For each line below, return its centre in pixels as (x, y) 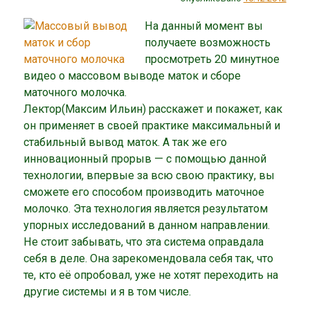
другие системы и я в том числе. (109, 291)
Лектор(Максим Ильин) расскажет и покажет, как (153, 109)
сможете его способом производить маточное (144, 192)
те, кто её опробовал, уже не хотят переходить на (151, 275)
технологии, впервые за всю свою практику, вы (149, 175)
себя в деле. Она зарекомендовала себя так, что (149, 258)
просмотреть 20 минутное (212, 59)
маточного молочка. (75, 92)
